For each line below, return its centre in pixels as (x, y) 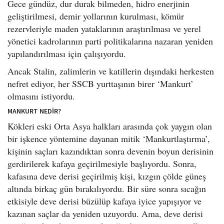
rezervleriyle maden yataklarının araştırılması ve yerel (104, 28)
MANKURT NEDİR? (34, 111)
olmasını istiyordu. (41, 96)
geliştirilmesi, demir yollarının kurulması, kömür (96, 16)
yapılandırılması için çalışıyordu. (67, 53)
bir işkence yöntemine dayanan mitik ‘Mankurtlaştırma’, (109, 138)
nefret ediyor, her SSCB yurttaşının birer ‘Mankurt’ (100, 83)
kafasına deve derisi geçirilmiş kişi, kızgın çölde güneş (107, 176)
